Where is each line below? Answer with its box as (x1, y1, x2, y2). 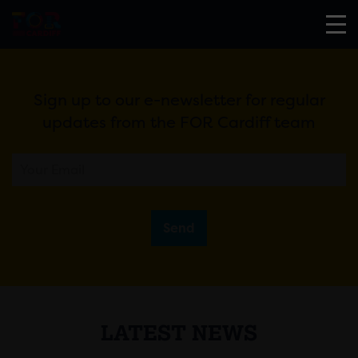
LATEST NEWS (101, 319, 257, 345)
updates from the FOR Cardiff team (42, 112, 316, 133)
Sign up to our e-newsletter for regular (33, 89, 325, 110)
